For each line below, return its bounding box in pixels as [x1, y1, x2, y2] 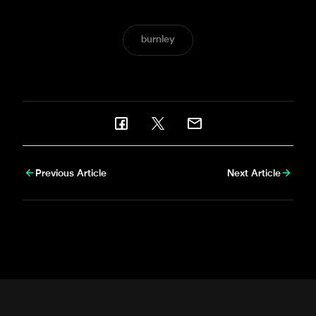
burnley [140, 35, 176, 45]
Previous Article [35, 169, 107, 179]
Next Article [227, 169, 281, 179]
